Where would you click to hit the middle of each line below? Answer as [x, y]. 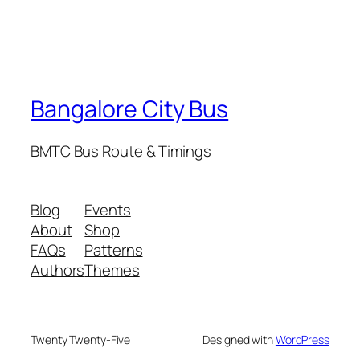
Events [108, 210]
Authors [58, 270]
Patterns [114, 250]
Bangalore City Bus [130, 109]
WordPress [302, 340]
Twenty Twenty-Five [81, 340]
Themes [112, 270]
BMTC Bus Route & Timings [121, 151]
